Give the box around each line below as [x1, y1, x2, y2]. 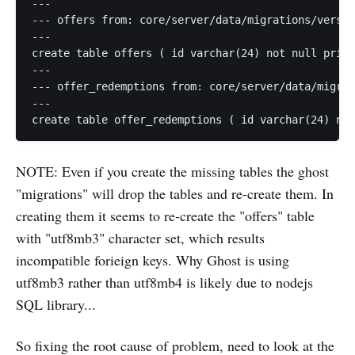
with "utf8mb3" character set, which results [16, 228, 265, 248]
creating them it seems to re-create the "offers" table [16, 206, 315, 226]
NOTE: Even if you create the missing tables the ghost [16, 162, 329, 181]
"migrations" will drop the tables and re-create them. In [16, 184, 334, 204]
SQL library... [16, 295, 96, 315]
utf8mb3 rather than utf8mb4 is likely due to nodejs [16, 273, 313, 292]
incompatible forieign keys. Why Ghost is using [16, 250, 289, 270]
